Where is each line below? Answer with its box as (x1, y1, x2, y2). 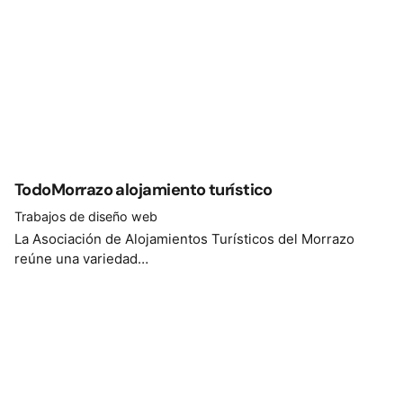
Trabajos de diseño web (14, 208, 157, 224)
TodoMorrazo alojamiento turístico (14, 179, 273, 201)
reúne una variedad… (14, 249, 148, 267)
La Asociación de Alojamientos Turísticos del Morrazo (14, 229, 354, 247)
